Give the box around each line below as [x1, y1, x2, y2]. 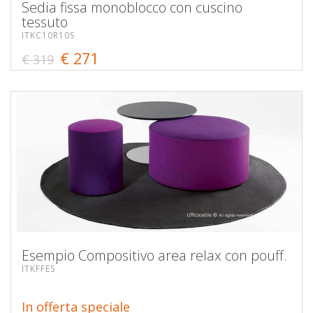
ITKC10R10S [22, 29, 75, 41]
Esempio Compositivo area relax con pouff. [22, 245, 287, 265]
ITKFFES [22, 262, 55, 275]
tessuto [22, 12, 68, 31]
